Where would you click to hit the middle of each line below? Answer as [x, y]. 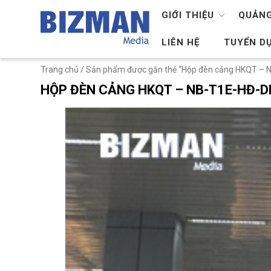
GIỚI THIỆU [188, 15]
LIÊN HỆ [181, 42]
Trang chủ [60, 70]
